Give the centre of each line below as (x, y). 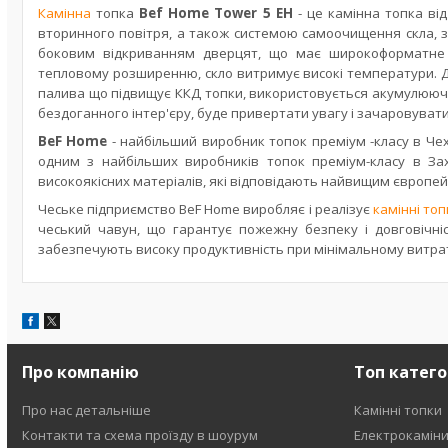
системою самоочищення (319, 33)
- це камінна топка (363, 13)
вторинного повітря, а (114, 33)
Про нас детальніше (87, 410)
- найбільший (154, 141)
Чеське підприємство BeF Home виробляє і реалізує (205, 209)
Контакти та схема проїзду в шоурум (140, 435)
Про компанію (81, 372)
